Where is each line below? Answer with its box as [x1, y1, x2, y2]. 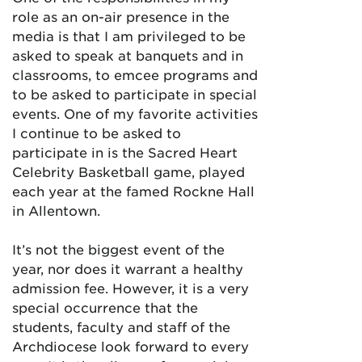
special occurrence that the [12, 299, 198, 315]
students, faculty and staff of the [12, 318, 230, 335]
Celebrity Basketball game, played [12, 163, 245, 179]
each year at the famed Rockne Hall [12, 183, 255, 199]
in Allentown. [12, 202, 100, 218]
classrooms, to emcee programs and [12, 66, 258, 82]
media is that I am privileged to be [12, 27, 246, 44]
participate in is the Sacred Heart [12, 144, 238, 160]
